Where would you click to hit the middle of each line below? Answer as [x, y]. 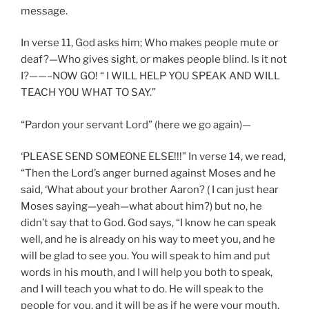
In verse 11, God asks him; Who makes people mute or [150, 43]
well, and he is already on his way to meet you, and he [148, 240]
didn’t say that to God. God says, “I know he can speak [148, 223]
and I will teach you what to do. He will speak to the [142, 289]
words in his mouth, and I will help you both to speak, [147, 273]
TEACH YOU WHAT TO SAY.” [88, 93]
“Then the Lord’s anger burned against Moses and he [148, 173]
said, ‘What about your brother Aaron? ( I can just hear [150, 190]
